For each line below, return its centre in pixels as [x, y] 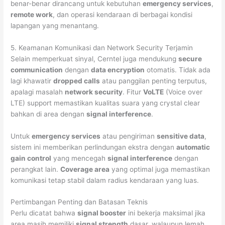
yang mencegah [80, 158]
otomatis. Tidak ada [178, 70]
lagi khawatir [32, 81]
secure [190, 59]
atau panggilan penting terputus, [154, 81]
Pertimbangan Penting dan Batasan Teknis [79, 202]
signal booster [102, 213]
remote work [32, 14]
